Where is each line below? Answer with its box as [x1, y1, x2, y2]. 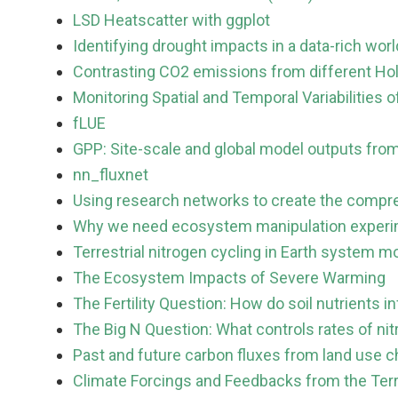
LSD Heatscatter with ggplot [73, 11, 270, 30]
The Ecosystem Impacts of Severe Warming [73, 268, 386, 288]
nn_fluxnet [73, 165, 148, 185]
